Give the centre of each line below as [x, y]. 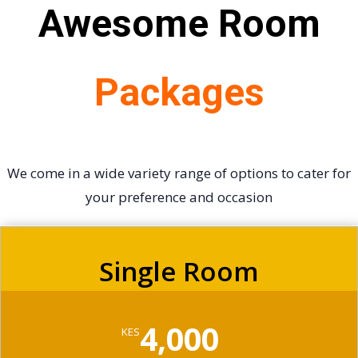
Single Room [179, 271]
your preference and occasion [179, 197]
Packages [179, 92]
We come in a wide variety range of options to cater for [179, 173]
